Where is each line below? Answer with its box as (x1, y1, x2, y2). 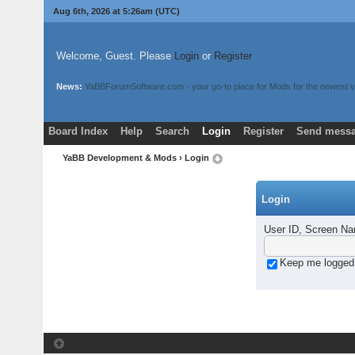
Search (155, 125, 189, 137)
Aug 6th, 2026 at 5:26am (53, 6, 154, 16)
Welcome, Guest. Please (55, 50, 174, 62)
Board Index (48, 125, 108, 137)
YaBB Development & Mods (63, 153, 177, 163)
